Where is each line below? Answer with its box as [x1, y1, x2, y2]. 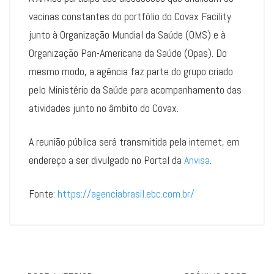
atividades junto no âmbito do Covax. [29, 101, 179, 116]
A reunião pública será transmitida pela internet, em [29, 135, 240, 149]
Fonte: [29, 187, 57, 201]
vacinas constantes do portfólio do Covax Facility [29, 9, 231, 24]
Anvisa [184, 153, 210, 168]
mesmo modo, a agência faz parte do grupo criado [29, 64, 233, 79]
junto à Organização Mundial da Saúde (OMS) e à [29, 28, 226, 42]
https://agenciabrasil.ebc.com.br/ [57, 187, 194, 201]
